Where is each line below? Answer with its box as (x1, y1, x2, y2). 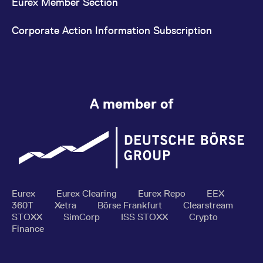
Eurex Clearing (56, 187, 119, 199)
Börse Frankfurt (97, 199, 164, 211)
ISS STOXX (121, 211, 170, 222)
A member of (89, 96, 174, 112)
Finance (12, 222, 44, 234)
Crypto (189, 211, 218, 222)
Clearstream (183, 199, 233, 211)
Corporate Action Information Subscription (12, 24, 212, 37)
